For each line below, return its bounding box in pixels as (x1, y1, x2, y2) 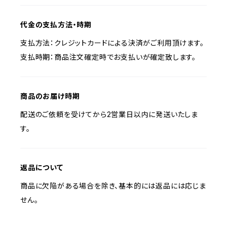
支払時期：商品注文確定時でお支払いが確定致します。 (20, 53, 196, 61)
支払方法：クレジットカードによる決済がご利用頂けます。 (20, 39, 204, 47)
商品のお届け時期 (20, 92, 80, 100)
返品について (20, 163, 63, 172)
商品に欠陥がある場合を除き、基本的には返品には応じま (20, 181, 206, 190)
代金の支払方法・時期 (20, 20, 92, 29)
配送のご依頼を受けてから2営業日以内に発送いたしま (20, 110, 198, 119)
